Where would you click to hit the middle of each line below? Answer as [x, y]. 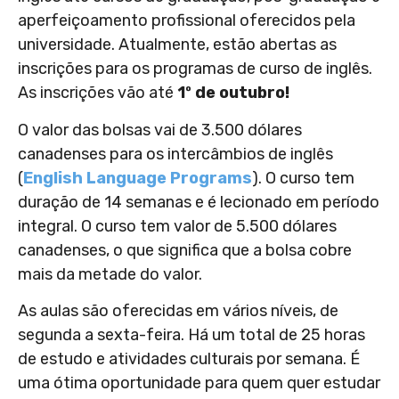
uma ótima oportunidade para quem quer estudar [199, 383]
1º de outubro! [233, 93]
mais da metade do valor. [112, 274]
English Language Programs [138, 178]
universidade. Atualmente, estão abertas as [177, 45]
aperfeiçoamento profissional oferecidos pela [187, 21]
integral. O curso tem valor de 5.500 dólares [177, 226]
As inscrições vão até [98, 93]
